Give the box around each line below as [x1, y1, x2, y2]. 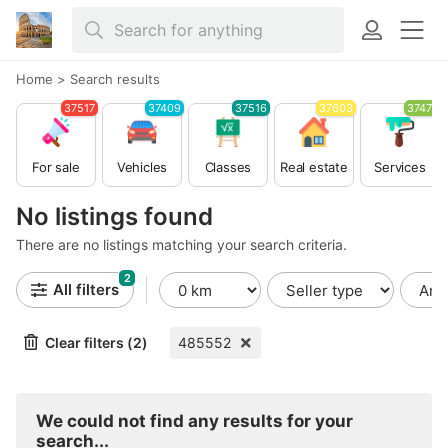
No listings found [16, 202, 213, 231]
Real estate [280, 159, 348, 175]
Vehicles [116, 159, 168, 175]
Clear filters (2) [45, 334, 148, 351]
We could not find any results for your [36, 411, 353, 431]
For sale [32, 159, 80, 175]
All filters [53, 280, 119, 299]
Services [374, 159, 426, 175]
